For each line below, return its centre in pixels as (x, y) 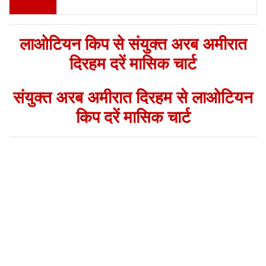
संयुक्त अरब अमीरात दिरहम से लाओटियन (133, 98)
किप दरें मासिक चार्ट (133, 117)
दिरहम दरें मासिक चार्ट (133, 64)
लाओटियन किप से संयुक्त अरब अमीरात (133, 44)
